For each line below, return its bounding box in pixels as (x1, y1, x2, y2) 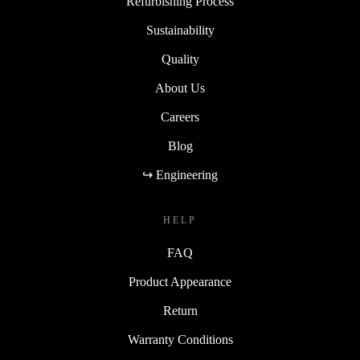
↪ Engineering (142, 168, 218, 182)
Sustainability (145, 23, 215, 38)
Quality (161, 52, 199, 67)
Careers (161, 110, 199, 125)
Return (162, 304, 198, 318)
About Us (155, 81, 205, 96)
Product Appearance (129, 275, 231, 289)
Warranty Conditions (127, 333, 233, 347)
